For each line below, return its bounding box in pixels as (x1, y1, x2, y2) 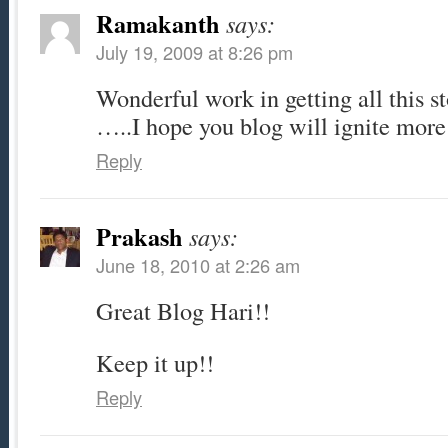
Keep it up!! (96, 346, 214, 380)
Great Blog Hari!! (96, 294, 270, 328)
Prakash (96, 219, 183, 255)
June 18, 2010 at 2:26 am (96, 252, 300, 279)
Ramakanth (96, 6, 220, 42)
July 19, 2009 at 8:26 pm (96, 39, 293, 66)
